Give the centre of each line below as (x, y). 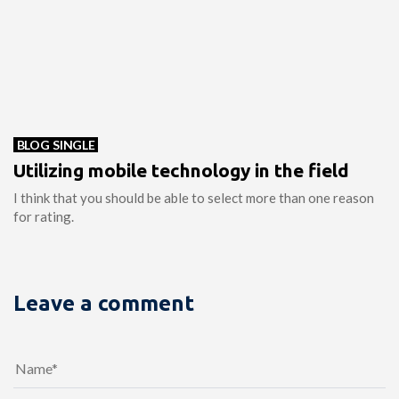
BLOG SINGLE (56, 145)
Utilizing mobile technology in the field (181, 171)
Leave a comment (104, 304)
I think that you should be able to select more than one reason (194, 198)
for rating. (44, 217)
